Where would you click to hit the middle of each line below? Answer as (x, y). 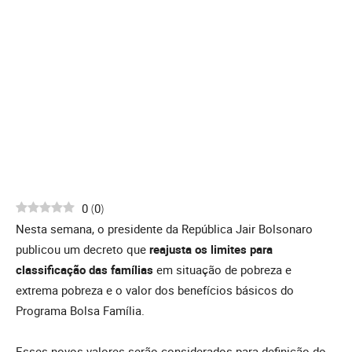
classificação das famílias (84, 270)
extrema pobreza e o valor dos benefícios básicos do (155, 290)
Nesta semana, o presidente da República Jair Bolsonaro (164, 229)
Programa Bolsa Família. (80, 311)
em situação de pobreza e (222, 270)
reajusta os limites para (211, 249)
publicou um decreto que (82, 249)
